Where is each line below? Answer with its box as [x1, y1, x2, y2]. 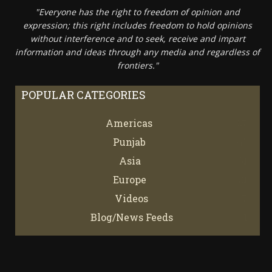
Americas [105, 116, 152, 129]
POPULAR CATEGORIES [21, 87, 146, 102]
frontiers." [117, 59, 158, 71]
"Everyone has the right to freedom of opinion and [35, 5, 240, 18]
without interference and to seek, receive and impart [30, 32, 245, 44]
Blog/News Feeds [90, 210, 173, 223]
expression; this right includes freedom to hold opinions [23, 19, 252, 31]
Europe [113, 172, 146, 186]
